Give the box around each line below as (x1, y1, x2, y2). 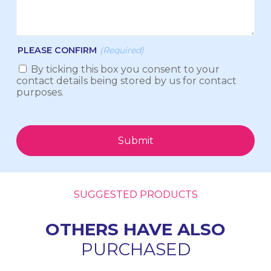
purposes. (16, 87, 64, 99)
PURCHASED (80, 239, 191, 260)
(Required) (99, 45, 144, 56)
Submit (117, 135, 154, 147)
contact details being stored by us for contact (16, 75, 237, 87)
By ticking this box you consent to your (30, 64, 220, 76)
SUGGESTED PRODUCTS (73, 189, 198, 201)
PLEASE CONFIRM (17, 45, 97, 56)
